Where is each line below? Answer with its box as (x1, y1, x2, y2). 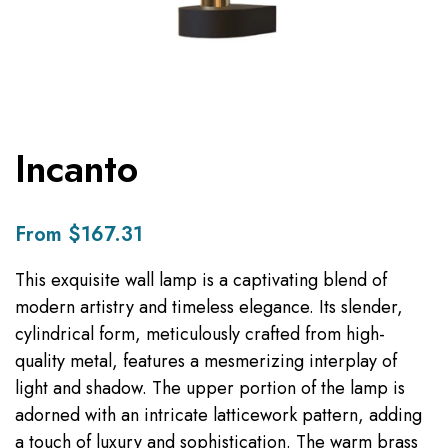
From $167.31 (15, 219, 143, 249)
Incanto (15, 140, 138, 196)
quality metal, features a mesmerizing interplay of (15, 347, 397, 374)
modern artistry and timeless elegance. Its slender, (15, 293, 403, 320)
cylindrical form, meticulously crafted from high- (15, 320, 385, 347)
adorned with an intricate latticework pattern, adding (15, 401, 422, 428)
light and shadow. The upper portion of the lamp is (15, 374, 405, 401)
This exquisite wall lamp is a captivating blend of (15, 266, 387, 293)
